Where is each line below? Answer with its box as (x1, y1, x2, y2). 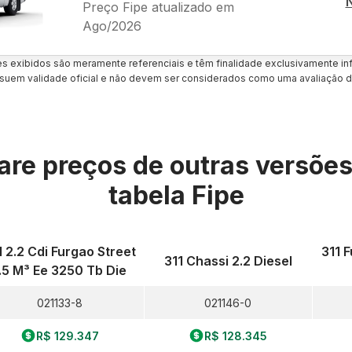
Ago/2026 (82, 17, 141, 34)
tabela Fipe (108, 180, 244, 211)
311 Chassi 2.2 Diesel (163, 253, 292, 269)
